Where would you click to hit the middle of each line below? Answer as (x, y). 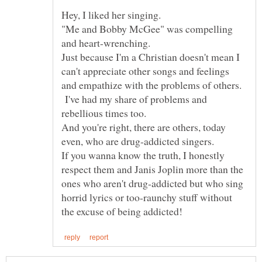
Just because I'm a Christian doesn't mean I (151, 57)
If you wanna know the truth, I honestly (143, 155)
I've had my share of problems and (134, 99)
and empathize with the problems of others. (153, 85)
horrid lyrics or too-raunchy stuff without (147, 197)
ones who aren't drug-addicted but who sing (152, 183)
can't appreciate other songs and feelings (145, 71)
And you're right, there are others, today (144, 127)
